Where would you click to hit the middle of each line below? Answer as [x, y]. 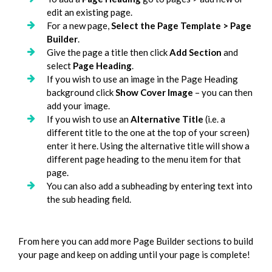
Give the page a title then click [108, 53]
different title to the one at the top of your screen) [148, 133]
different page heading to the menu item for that [144, 159]
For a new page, [79, 26]
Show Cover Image [155, 93]
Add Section [196, 53]
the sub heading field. [89, 199]
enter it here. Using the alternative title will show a [148, 146]
